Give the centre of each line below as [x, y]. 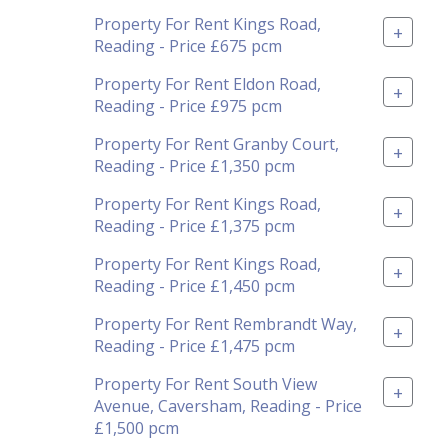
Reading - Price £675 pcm [188, 45]
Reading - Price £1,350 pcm [194, 165]
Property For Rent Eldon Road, [207, 83]
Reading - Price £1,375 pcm [194, 225]
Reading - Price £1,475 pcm [194, 345]
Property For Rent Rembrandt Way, [225, 323]
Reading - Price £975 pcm [188, 105]
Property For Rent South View [205, 383]
